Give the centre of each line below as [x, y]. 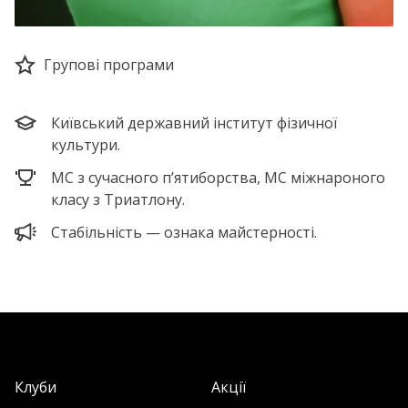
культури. [86, 145]
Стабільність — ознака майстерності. [184, 232]
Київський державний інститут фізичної [194, 123]
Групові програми [109, 65]
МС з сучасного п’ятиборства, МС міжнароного [218, 178]
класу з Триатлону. [118, 199]
